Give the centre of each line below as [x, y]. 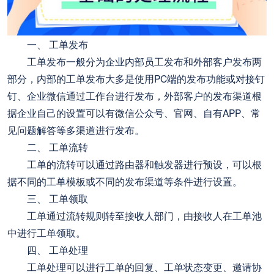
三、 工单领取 [48, 198]
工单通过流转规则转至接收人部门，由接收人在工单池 [135, 215]
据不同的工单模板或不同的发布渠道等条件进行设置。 [125, 181]
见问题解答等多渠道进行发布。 [76, 129]
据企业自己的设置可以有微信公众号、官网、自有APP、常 [134, 112]
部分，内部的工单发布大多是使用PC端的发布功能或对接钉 [136, 78]
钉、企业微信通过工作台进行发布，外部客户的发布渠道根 [135, 95]
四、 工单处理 [48, 249]
